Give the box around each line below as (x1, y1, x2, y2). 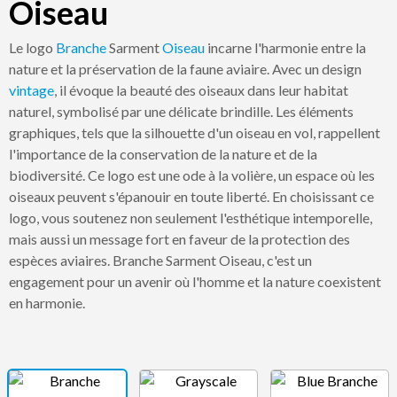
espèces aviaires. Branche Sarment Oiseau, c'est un (9, 252, 312, 269)
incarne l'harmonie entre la (205, 39, 366, 56)
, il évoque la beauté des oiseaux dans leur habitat (54, 82, 348, 98)
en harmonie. (9, 294, 85, 311)
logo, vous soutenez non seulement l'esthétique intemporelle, (9, 209, 372, 226)
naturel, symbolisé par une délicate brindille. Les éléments (9, 103, 354, 120)
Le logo (9, 39, 56, 56)
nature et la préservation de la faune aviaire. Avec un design (9, 60, 362, 77)
